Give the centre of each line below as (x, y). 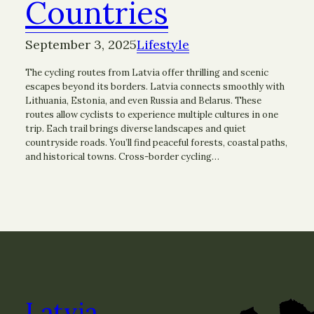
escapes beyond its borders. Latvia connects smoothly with (155, 87)
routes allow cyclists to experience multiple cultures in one (152, 115)
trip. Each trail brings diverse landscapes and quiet (136, 129)
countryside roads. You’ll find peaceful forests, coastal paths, (156, 143)
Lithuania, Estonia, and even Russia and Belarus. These (143, 101)
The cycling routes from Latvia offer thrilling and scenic (147, 73)
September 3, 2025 (81, 45)
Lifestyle (163, 45)
